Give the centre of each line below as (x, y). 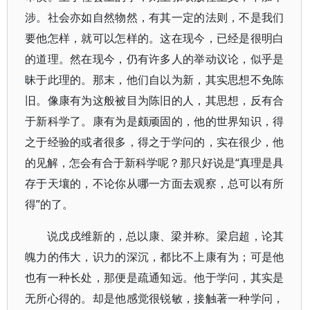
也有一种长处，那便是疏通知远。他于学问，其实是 (155, 277)
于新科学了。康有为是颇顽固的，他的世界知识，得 (155, 121)
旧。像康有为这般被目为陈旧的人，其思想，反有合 (155, 100)
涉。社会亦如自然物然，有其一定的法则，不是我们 (155, 17)
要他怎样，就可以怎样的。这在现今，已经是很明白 (155, 38)
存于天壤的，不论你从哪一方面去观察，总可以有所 (155, 183)
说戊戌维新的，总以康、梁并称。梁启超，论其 (166, 236)
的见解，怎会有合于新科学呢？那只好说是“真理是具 (155, 163)
